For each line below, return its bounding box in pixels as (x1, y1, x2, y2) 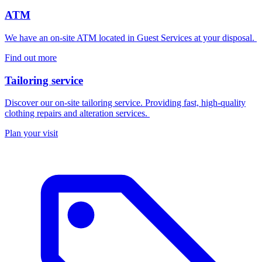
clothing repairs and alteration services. (5, 108, 150, 119)
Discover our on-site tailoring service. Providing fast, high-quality (5, 98, 246, 108)
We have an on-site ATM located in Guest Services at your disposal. (5, 32, 257, 43)
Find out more (5, 52, 57, 63)
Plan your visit (5, 128, 58, 139)
